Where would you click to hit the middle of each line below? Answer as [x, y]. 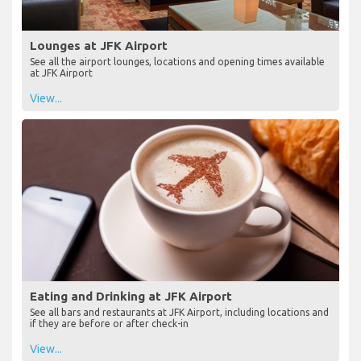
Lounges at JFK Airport [99, 46]
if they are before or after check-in [109, 324]
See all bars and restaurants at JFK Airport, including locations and [179, 313]
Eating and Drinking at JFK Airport [131, 297]
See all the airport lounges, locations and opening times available [177, 62]
